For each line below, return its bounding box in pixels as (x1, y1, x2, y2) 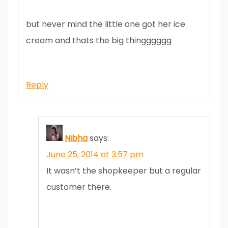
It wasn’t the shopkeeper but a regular (46, 164, 201, 177)
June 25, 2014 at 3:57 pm (46, 148, 144, 160)
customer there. (46, 181, 111, 193)
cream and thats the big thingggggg (26, 34, 172, 46)
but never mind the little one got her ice (26, 18, 185, 30)
